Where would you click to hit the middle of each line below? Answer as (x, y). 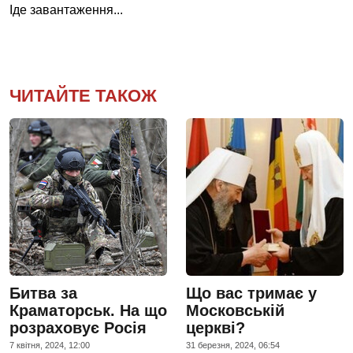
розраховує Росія (78, 327)
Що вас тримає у (251, 293)
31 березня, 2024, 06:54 (233, 345)
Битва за (43, 293)
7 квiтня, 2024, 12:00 (50, 345)
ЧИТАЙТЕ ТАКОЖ (83, 95)
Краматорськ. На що (88, 310)
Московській (235, 310)
